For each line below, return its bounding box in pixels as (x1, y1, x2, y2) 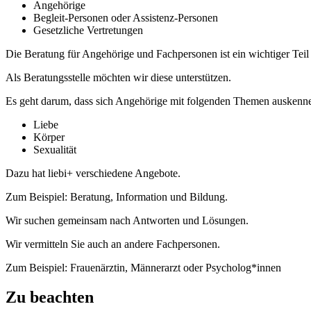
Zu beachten (6, 287, 94, 306)
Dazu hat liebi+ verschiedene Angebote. (6, 167, 180, 179)
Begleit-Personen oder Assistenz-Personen (33, 11, 218, 24)
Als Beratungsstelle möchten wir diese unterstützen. (6, 71, 231, 83)
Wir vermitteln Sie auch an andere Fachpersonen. (6, 237, 220, 250)
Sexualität (33, 143, 76, 155)
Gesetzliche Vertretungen (33, 24, 143, 36)
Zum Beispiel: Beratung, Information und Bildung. (6, 190, 228, 203)
